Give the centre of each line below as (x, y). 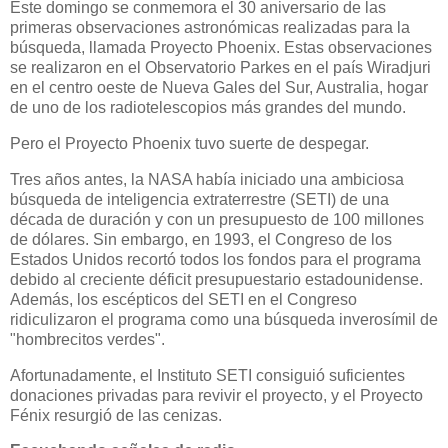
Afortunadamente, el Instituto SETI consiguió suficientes (207, 375)
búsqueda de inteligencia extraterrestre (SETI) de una (199, 199)
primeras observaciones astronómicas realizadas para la (210, 28)
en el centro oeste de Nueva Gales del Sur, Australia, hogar (219, 88)
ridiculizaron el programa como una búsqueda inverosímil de (224, 319)
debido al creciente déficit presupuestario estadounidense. (216, 279)
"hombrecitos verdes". (87, 339)
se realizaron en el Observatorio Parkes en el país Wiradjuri (220, 68)
